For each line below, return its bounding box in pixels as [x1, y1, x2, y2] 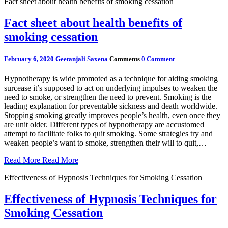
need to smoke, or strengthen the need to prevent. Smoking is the [4, 93, 211, 102]
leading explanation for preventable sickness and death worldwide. [4, 102, 217, 111]
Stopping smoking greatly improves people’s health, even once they [4, 111, 220, 120]
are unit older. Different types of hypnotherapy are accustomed [4, 120, 204, 129]
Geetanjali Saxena [55, 54, 108, 63]
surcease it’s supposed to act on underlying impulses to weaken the [4, 83, 217, 93]
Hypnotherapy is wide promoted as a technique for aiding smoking [4, 74, 218, 83]
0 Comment [141, 54, 175, 63]
